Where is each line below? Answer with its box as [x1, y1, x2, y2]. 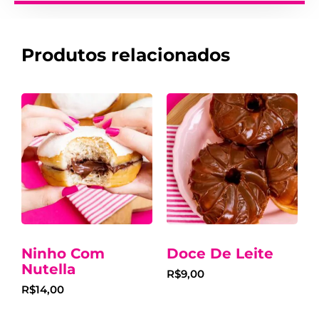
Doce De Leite [167, 245, 273, 263]
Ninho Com [21, 245, 105, 263]
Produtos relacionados [21, 44, 230, 66]
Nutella [21, 261, 75, 278]
